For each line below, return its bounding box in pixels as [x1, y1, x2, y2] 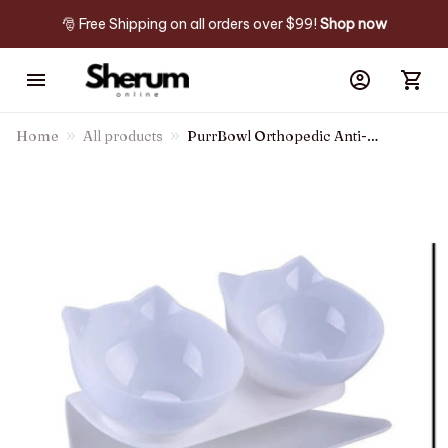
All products [83, 127, 163, 145]
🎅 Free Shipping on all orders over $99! [61, 14, 320, 33]
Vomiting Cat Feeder [187, 149, 323, 167]
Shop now [319, 14, 387, 33]
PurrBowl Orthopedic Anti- [187, 127, 367, 145]
